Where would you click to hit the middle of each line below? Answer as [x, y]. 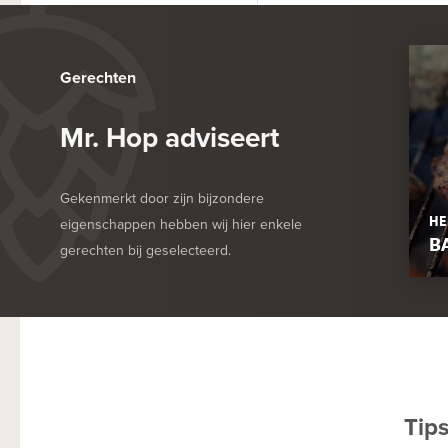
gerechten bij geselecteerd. [145, 249]
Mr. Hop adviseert [169, 136]
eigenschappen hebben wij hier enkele [181, 223]
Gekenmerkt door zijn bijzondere [162, 197]
